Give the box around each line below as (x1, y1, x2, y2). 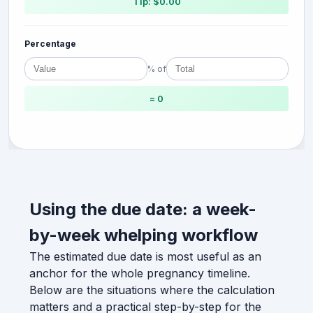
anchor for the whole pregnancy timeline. (29, 265, 250, 280)
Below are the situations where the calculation (29, 282, 275, 297)
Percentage (24, 38, 76, 50)
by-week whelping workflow (29, 224, 258, 245)
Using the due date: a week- (29, 198, 256, 219)
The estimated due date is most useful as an (29, 249, 261, 263)
